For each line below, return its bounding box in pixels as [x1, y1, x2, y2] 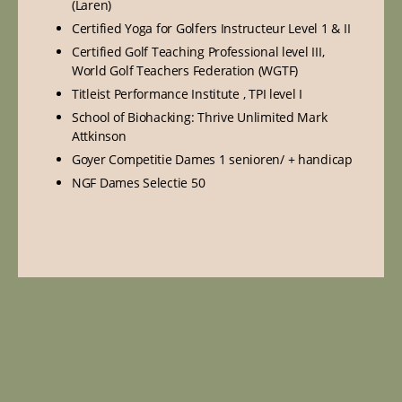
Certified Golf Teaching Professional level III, [72, 43, 325, 60]
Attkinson [72, 127, 127, 144]
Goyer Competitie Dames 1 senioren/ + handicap [72, 151, 353, 168]
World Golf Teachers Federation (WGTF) [72, 62, 299, 79]
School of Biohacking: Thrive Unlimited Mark [72, 109, 328, 126]
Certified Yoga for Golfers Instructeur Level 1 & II [72, 20, 351, 37]
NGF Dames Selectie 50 [72, 174, 205, 191]
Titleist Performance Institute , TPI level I [72, 85, 303, 102]
